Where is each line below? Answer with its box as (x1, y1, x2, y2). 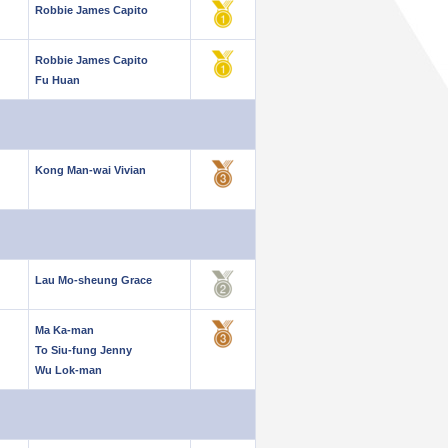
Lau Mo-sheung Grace (35, 274, 152, 286)
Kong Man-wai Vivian (35, 164, 146, 176)
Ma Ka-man (35, 324, 94, 336)
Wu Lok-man (35, 364, 102, 376)
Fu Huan (35, 74, 80, 86)
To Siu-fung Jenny (35, 344, 132, 356)
